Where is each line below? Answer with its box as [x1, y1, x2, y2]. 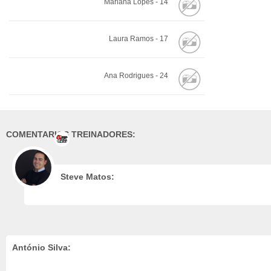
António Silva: [12, 243, 71, 253]
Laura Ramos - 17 [109, 34, 168, 44]
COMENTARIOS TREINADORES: [6, 129, 135, 140]
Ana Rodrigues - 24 [104, 71, 168, 80]
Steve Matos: [60, 172, 114, 182]
